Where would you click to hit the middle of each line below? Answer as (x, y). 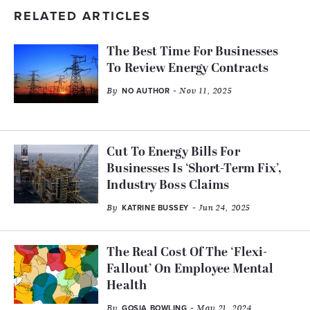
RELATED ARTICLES (83, 16)
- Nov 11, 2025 (201, 91)
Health (127, 286)
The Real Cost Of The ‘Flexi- (187, 253)
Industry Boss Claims (168, 186)
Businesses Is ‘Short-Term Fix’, (194, 170)
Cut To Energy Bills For (173, 153)
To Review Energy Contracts (188, 69)
